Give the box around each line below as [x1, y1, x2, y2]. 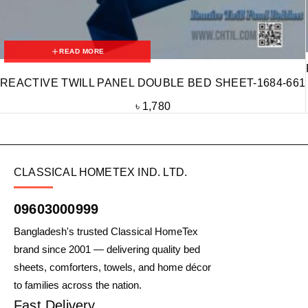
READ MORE [59, 47, 104, 55]
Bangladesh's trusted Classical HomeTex [14, 225, 198, 237]
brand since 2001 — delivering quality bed [14, 243, 200, 255]
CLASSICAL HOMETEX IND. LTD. [14, 166, 188, 178]
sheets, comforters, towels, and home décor [14, 261, 211, 273]
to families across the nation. [14, 278, 142, 291]
